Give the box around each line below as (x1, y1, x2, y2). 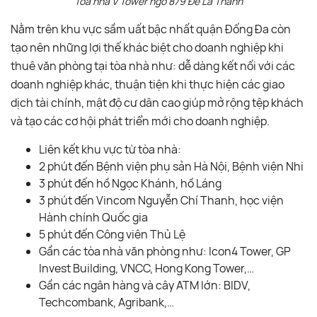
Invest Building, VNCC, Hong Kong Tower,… (39, 260, 254, 276)
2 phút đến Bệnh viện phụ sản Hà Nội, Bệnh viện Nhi (39, 158, 304, 174)
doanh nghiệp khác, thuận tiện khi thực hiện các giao (11, 76, 284, 92)
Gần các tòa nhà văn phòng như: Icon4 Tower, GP (39, 243, 291, 259)
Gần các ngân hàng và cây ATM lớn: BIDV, (39, 277, 250, 293)
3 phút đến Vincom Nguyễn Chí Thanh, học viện (39, 192, 284, 208)
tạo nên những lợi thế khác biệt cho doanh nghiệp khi (11, 39, 284, 55)
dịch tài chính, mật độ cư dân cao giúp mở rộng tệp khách (11, 94, 304, 110)
